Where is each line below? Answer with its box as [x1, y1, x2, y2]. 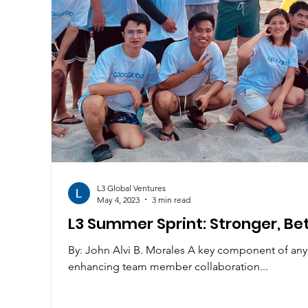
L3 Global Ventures [96, 182, 166, 193]
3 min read [151, 194, 190, 205]
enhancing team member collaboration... [67, 259, 268, 273]
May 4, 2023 [96, 194, 140, 205]
